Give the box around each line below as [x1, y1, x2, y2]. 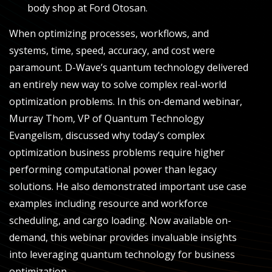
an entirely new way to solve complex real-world [9, 77, 226, 91]
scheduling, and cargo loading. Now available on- [9, 213, 231, 227]
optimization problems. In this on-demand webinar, [9, 94, 242, 108]
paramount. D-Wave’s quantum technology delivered [9, 60, 248, 74]
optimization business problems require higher [9, 145, 225, 159]
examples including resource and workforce [9, 196, 208, 210]
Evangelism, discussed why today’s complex [9, 128, 205, 142]
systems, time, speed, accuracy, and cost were [9, 43, 215, 57]
